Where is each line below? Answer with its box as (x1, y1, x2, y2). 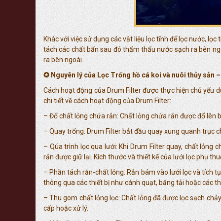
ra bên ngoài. (43, 56, 83, 64)
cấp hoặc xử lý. (43, 204, 88, 212)
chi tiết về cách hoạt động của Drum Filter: (43, 97, 171, 105)
